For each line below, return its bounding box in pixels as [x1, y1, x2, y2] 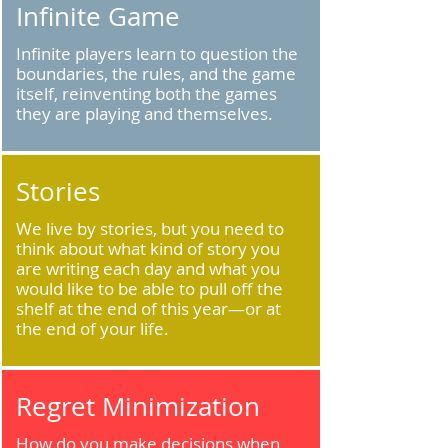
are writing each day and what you [16, 257, 280, 280]
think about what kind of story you [16, 237, 280, 260]
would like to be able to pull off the [16, 277, 283, 300]
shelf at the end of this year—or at [16, 297, 281, 320]
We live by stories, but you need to [16, 217, 284, 240]
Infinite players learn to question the [16, 42, 298, 65]
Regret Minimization [16, 389, 260, 424]
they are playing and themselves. [16, 102, 273, 125]
